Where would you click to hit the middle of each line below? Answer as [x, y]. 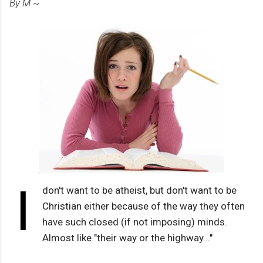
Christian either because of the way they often [143, 206]
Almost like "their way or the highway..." [127, 238]
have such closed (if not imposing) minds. [134, 222]
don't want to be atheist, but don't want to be [139, 190]
